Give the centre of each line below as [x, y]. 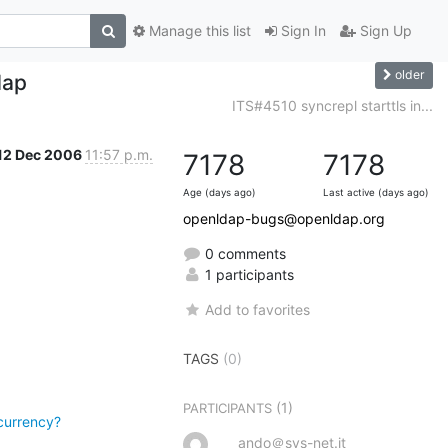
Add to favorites [258, 309]
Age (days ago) [219, 192]
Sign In [301, 31]
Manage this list [198, 31]
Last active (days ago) [376, 192]
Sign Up [384, 31]
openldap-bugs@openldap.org [284, 218]
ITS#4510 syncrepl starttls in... [332, 105]
